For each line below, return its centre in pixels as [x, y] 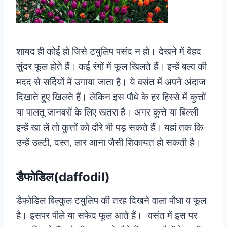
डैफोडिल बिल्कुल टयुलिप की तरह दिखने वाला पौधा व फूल [111, 200]
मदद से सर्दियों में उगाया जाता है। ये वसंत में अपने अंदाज [111, 82]
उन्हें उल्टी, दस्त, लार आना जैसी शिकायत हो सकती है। [108, 142]
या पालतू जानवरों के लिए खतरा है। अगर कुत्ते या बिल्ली [107, 112]
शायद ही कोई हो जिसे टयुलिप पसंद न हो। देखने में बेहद [109, 51]
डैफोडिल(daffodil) [63, 177]
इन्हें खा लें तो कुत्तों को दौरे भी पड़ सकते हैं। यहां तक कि [110, 127]
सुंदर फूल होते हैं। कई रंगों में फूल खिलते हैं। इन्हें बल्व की [111, 66]
